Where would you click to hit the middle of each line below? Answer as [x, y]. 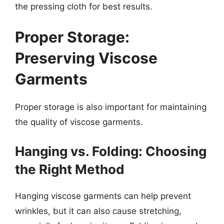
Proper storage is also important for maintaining [111, 107]
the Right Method [70, 169]
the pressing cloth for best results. [84, 6]
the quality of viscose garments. [79, 122]
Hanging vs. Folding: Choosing [111, 151]
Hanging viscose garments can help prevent [103, 196]
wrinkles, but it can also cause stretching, [98, 211]
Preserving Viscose [86, 58]
